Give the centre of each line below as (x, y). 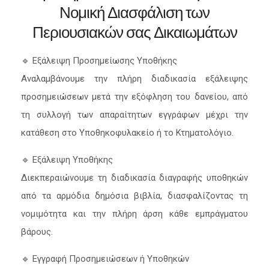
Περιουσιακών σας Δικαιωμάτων (134, 32)
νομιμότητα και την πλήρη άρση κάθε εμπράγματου (134, 214)
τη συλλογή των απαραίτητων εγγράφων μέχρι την (134, 115)
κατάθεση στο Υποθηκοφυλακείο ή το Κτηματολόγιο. (127, 133)
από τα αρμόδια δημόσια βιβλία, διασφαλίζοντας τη (134, 196)
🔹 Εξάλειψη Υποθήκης (67, 160)
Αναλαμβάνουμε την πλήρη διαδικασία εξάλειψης (134, 79)
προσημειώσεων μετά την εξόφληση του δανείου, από (134, 97)
